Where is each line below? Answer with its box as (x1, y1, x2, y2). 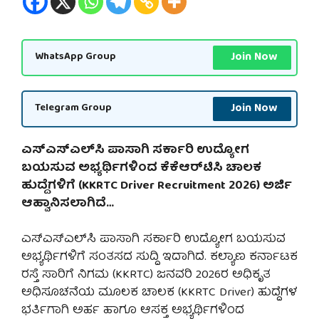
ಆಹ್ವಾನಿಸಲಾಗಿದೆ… (21, 193, 114, 214)
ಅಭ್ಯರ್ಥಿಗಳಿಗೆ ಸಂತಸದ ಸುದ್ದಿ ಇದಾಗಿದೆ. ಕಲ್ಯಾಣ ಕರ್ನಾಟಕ (21, 247, 298, 268)
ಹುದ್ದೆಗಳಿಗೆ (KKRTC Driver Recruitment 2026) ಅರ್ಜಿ (21, 175, 292, 197)
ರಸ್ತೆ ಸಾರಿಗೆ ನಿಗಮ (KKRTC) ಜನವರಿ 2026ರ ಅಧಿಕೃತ (21, 265, 271, 286)
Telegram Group (35, 99, 112, 118)
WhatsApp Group (35, 48, 116, 67)
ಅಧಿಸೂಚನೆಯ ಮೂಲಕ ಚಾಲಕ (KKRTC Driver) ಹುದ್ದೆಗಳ (21, 283, 298, 304)
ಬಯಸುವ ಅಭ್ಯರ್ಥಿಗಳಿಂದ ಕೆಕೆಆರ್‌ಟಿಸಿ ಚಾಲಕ (21, 157, 261, 179)
